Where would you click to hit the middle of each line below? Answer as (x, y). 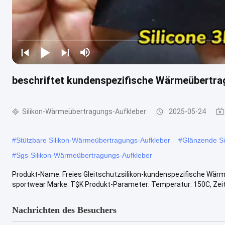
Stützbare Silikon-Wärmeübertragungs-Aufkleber (93, 140)
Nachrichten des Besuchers (64, 210)
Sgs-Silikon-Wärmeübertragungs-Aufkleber (84, 155)
